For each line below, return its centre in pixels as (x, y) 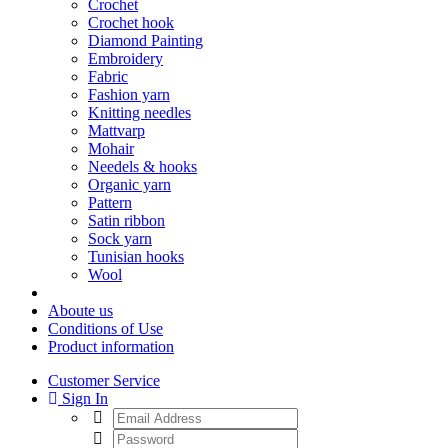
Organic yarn (129, 184)
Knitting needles (139, 112)
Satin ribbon (126, 220)
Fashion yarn (129, 94)
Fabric (108, 76)
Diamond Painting (145, 40)
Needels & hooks (142, 166)
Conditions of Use (105, 328)
